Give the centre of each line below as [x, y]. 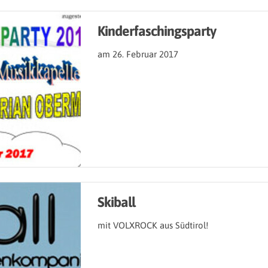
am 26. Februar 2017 [138, 54]
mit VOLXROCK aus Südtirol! [153, 226]
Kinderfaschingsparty [157, 31]
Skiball [116, 202]
